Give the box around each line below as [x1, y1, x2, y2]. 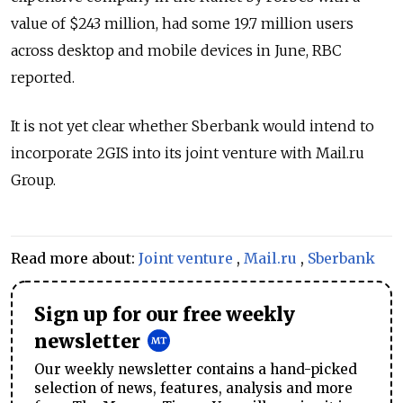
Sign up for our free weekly [34, 302, 295, 327]
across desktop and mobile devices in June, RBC [11, 40, 342, 59]
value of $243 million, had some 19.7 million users [11, 13, 354, 32]
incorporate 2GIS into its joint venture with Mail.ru [11, 143, 364, 162]
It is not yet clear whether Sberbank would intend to [11, 116, 374, 135]
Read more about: [11, 248, 139, 267]
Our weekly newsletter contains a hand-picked [34, 360, 357, 378]
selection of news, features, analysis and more [34, 379, 353, 397]
